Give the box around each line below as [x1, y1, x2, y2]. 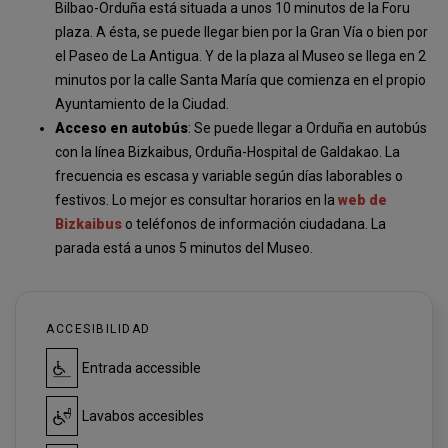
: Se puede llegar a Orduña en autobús [188, 120, 427, 136]
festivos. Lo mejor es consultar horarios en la [55, 192, 338, 208]
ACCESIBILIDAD [46, 322, 151, 336]
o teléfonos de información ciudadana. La [122, 216, 386, 232]
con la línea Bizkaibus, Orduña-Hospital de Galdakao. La [55, 144, 400, 160]
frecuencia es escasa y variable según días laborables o [55, 168, 403, 184]
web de [338, 192, 387, 208]
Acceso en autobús [55, 120, 188, 136]
